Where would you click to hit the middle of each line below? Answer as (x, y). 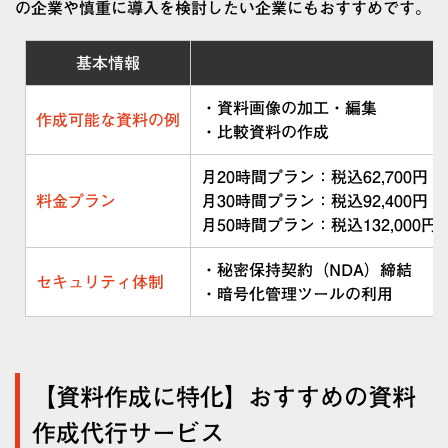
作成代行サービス (128, 432)
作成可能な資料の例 (108, 119)
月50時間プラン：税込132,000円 (319, 224)
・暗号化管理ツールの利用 (297, 293)
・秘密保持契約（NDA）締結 (306, 269)
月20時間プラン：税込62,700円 (314, 176)
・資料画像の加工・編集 (289, 107)
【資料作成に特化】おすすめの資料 (224, 396)
